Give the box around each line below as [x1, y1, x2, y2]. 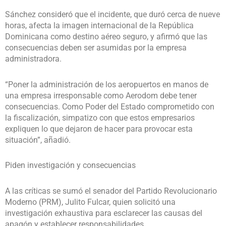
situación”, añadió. [5, 135, 71, 145]
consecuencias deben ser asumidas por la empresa [5, 42, 187, 52]
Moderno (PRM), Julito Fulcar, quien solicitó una [5, 197, 176, 207]
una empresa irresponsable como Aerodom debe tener [5, 90, 197, 100]
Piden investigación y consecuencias [5, 160, 136, 171]
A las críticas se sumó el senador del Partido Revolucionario [5, 186, 217, 196]
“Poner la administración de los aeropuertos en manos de [5, 79, 208, 89]
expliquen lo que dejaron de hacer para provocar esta [5, 124, 193, 134]
